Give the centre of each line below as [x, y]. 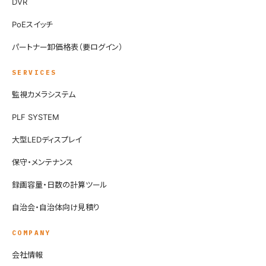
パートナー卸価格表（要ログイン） [67, 47]
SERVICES [34, 72]
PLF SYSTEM [36, 117]
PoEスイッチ [32, 24]
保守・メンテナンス [42, 162]
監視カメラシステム [44, 94]
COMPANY [31, 233]
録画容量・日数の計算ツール [60, 185]
